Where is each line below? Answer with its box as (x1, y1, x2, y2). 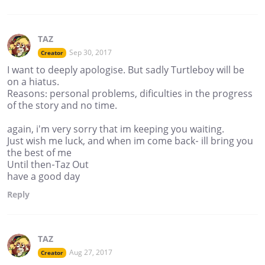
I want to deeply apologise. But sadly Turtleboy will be (7, 63, 244, 77)
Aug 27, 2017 (69, 247, 112, 258)
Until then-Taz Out (7, 158, 89, 172)
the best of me (7, 146, 72, 160)
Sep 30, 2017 (69, 47, 112, 58)
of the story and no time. (7, 99, 117, 112)
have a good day (7, 170, 80, 183)
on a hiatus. (7, 75, 59, 89)
